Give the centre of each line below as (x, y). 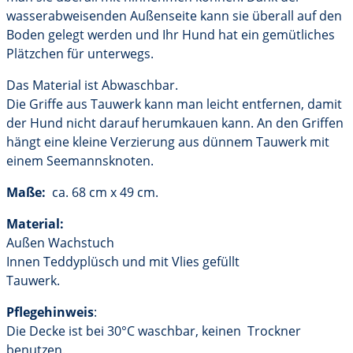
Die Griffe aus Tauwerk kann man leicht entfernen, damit (174, 104)
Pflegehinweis (50, 312)
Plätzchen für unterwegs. (80, 54)
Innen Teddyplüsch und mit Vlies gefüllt (123, 262)
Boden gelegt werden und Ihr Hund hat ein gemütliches (171, 35)
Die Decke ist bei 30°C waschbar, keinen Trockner (154, 331)
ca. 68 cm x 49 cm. (102, 193)
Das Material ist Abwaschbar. (92, 85)
